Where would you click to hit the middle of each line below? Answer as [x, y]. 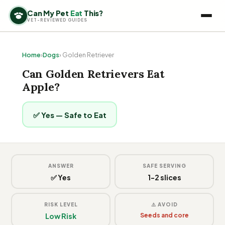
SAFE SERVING [164, 165]
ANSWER [61, 165]
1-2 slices [164, 177]
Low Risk [61, 216]
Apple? [41, 87]
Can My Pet [49, 13]
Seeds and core [164, 215]
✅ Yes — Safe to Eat [70, 115]
